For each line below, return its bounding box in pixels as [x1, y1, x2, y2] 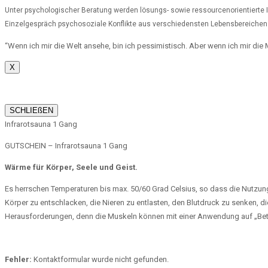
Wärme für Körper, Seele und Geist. [5, 163, 138, 172]
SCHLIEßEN [10, 106, 53, 115]
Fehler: [5, 255, 32, 264]
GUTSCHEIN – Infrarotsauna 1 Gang [5, 141, 127, 151]
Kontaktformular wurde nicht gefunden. [32, 255, 169, 264]
